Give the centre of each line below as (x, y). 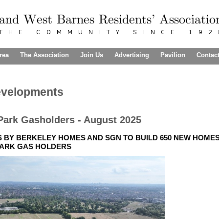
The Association (44, 55)
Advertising (132, 55)
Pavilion (173, 55)
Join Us (92, 55)
